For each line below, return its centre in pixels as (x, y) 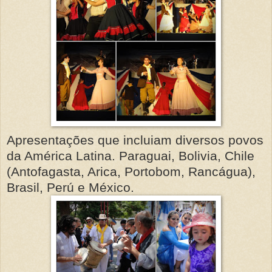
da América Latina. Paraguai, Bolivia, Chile (131, 155)
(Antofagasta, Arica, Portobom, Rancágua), (131, 171)
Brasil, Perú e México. (70, 187)
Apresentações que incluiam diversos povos (135, 140)
